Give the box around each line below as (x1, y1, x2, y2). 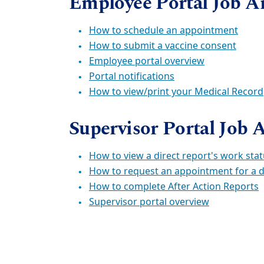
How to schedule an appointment (89, 24, 238, 38)
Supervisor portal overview (89, 195, 209, 209)
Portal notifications (89, 70, 174, 84)
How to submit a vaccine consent (89, 39, 236, 53)
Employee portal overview (89, 54, 204, 68)
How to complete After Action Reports (89, 180, 259, 194)
